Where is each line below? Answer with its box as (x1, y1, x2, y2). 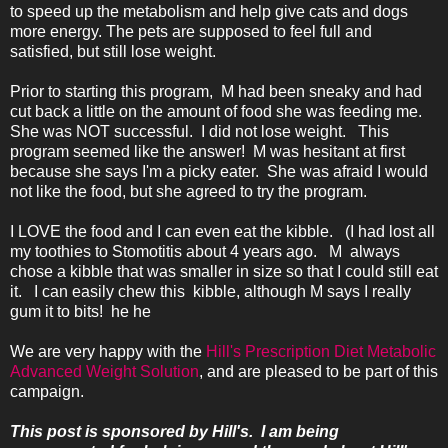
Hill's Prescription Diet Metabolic (206, 343, 436, 361)
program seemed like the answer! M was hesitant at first (10, 143, 405, 161)
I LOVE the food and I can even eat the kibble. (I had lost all (10, 223, 435, 241)
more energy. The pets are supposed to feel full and (10, 23, 372, 41)
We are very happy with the (10, 343, 206, 361)
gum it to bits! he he (10, 303, 163, 321)
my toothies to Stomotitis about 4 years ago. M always (10, 243, 400, 261)
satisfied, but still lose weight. (10, 43, 220, 61)
